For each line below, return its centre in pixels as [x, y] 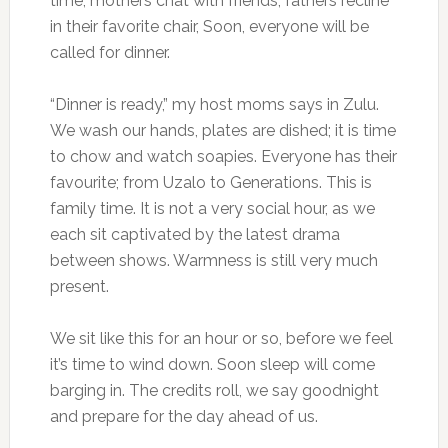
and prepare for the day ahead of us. [183, 416]
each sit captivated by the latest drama [194, 234]
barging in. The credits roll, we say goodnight [214, 390]
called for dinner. [109, 52]
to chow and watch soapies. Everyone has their [223, 156]
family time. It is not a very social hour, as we [212, 208]
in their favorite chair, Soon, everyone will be [209, 26]
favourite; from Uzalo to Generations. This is [210, 182]
